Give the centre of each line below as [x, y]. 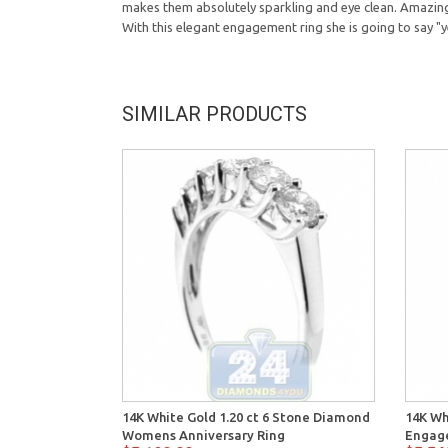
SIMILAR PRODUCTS [214, 113]
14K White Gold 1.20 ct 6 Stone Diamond [246, 416]
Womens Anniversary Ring [203, 434]
